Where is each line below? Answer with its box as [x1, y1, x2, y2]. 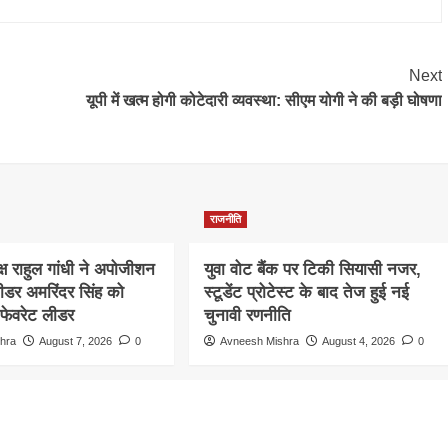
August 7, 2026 [39, 335, 113, 348]
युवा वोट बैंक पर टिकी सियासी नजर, [203, 260, 421, 280]
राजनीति [209, 213, 241, 226]
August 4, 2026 [321, 335, 395, 348]
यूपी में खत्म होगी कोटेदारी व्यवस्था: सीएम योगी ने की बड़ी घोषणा [85, 92, 442, 110]
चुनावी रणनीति [203, 306, 291, 326]
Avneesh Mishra [219, 335, 299, 348]
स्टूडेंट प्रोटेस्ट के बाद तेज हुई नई [203, 283, 409, 303]
